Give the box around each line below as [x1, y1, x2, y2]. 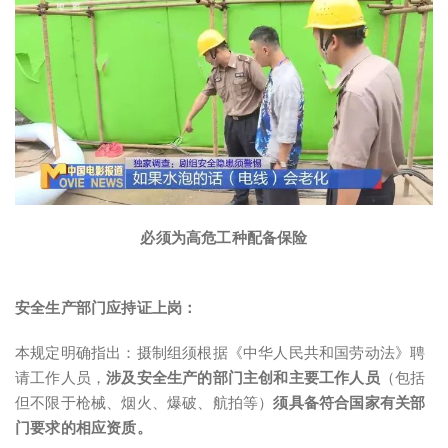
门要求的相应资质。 [15, 417, 152, 438]
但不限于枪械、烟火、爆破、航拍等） [15, 392, 274, 413]
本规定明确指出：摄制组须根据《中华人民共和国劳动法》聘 [15, 342, 426, 363]
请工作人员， [15, 367, 107, 388]
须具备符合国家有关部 [273, 392, 426, 413]
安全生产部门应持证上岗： [15, 297, 198, 318]
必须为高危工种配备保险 [140, 227, 308, 248]
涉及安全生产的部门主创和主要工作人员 [106, 367, 380, 388]
